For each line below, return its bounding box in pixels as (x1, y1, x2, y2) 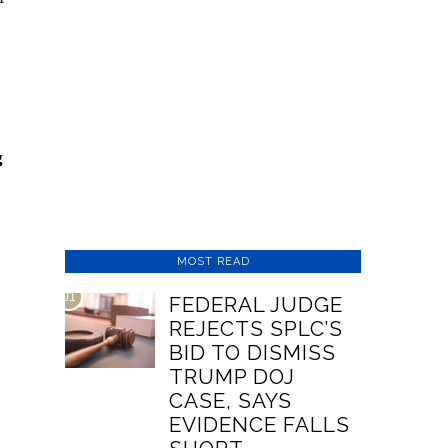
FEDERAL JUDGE (169, 292, 344, 317)
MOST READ (176, 255, 250, 268)
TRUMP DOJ (169, 364, 296, 389)
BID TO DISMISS (169, 340, 337, 365)
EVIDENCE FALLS (169, 412, 351, 437)
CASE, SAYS (169, 388, 293, 413)
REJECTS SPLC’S (169, 316, 344, 341)
